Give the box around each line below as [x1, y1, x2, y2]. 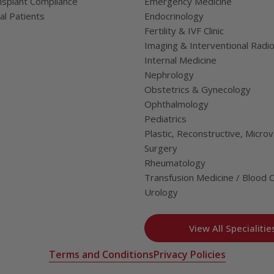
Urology [144, 186, 178, 198]
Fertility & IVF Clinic [144, 24, 224, 37]
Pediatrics [144, 113, 187, 125]
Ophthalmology [144, 98, 209, 110]
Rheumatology [144, 157, 206, 169]
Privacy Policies [153, 248, 226, 261]
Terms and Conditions [48, 248, 154, 261]
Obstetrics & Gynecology [144, 83, 251, 95]
